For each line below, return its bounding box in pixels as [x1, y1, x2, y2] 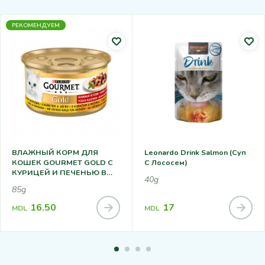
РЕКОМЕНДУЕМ [12, 21, 60, 30]
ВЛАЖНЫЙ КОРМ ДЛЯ [12, 147, 98, 157]
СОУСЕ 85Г [12, 177, 53, 188]
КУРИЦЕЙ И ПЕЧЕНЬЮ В [12, 167, 106, 177]
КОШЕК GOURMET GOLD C [12, 157, 113, 167]
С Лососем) [144, 157, 188, 167]
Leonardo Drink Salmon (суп [144, 147, 246, 157]
